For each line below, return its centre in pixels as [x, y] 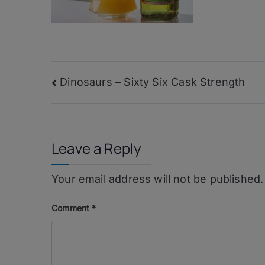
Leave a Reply [97, 148]
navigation [97, 109]
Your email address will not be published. [158, 179]
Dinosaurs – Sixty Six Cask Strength [153, 82]
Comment [72, 208]
